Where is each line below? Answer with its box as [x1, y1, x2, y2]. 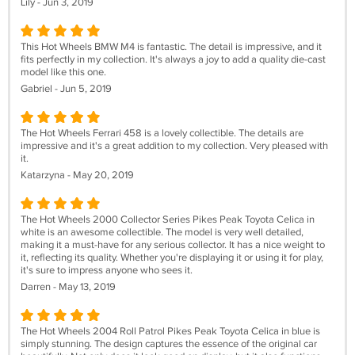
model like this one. [21, 66, 106, 78]
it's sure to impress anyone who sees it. [21, 264, 193, 277]
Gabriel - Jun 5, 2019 [21, 82, 112, 95]
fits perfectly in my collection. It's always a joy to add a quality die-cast [21, 53, 326, 66]
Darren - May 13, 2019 [21, 281, 116, 293]
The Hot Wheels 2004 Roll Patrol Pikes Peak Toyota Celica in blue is [21, 325, 320, 338]
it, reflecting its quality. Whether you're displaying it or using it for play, [21, 251, 323, 264]
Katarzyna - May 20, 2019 [21, 169, 134, 181]
